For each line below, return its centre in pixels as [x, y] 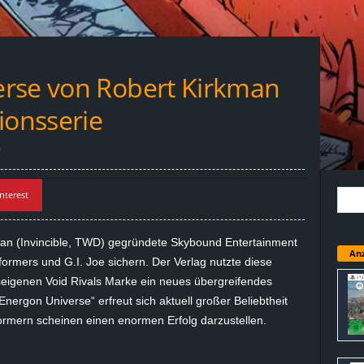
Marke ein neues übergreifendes [186, 281]
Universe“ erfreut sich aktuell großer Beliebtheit [165, 301]
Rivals [86, 281]
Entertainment [259, 242]
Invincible [44, 242]
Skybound [196, 242]
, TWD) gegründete [119, 242]
